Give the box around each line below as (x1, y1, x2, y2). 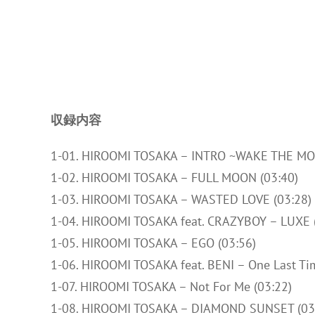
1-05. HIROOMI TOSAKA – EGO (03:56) (51, 235, 256, 251)
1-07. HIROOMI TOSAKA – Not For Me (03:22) (51, 278, 292, 295)
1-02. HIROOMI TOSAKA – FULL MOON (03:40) (51, 169, 298, 186)
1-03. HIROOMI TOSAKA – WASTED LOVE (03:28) (51, 191, 311, 207)
